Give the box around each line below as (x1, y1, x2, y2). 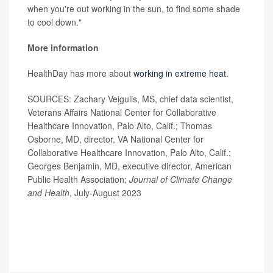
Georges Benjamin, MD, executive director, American (27, 160, 232, 172)
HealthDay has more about (27, 67, 133, 80)
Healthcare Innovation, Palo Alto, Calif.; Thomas (27, 119, 212, 132)
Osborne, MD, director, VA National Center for (27, 133, 204, 146)
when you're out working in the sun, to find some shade (27, 2, 240, 15)
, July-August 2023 (69, 186, 141, 199)
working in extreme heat (133, 67, 226, 80)
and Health (27, 186, 69, 199)
